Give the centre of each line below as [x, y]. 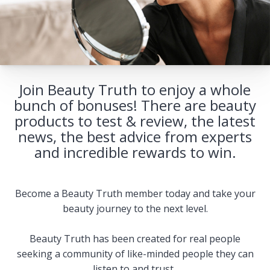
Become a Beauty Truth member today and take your [135, 193]
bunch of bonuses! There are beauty [135, 105]
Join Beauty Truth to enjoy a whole [135, 89]
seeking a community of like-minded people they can [135, 254]
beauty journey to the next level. [135, 209]
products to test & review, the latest [135, 121]
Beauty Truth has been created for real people [135, 239]
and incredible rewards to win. [135, 152]
